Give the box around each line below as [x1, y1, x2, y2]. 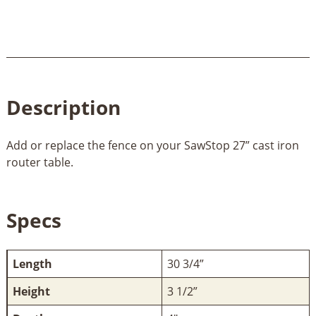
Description [6, 94, 121, 121]
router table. [6, 154, 73, 171]
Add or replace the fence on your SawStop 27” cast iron [6, 138, 299, 154]
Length [12, 256, 52, 272]
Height [12, 284, 50, 300]
